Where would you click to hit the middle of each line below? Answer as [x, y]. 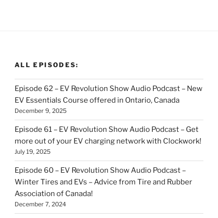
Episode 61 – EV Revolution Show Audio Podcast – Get [107, 129]
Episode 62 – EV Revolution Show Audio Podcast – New [109, 89]
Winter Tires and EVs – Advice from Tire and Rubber [103, 182]
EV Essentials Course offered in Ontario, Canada [97, 100]
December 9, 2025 [41, 111]
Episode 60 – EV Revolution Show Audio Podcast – [100, 170]
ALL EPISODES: [47, 65]
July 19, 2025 [33, 152]
